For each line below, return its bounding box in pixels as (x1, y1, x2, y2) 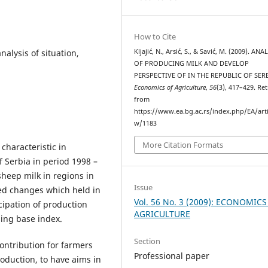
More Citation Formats (142, 139, 224, 150)
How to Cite (134, 31, 176, 42)
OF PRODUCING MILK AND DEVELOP (134, 59, 249, 68)
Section (134, 235, 161, 246)
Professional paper (134, 249, 210, 261)
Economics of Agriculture (134, 83, 206, 92)
